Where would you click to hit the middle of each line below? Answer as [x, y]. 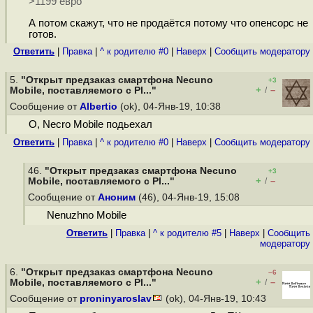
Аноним [117, 197]
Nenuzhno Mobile [86, 216]
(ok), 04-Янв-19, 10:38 [170, 107]
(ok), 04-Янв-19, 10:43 [216, 299]
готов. [42, 35]
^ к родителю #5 [187, 233]
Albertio [99, 107]
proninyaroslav [116, 299]
